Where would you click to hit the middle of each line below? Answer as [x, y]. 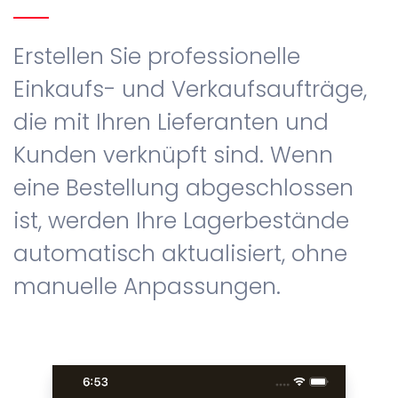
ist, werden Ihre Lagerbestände [181, 221]
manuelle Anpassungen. [147, 287]
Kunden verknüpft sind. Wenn [173, 155]
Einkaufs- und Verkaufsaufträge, [190, 90]
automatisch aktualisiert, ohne [180, 254]
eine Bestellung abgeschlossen [183, 188]
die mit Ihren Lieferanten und [171, 123]
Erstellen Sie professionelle [157, 57]
